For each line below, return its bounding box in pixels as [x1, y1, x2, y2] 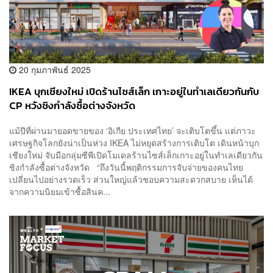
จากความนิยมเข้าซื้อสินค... [9, 185, 110, 198]
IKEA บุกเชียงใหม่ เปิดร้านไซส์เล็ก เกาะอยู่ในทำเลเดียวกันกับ [9, 83, 259, 99]
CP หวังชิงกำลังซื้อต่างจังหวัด [9, 97, 135, 113]
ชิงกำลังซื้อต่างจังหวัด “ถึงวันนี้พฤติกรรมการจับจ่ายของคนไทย [9, 161, 243, 174]
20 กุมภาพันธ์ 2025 [16, 63, 91, 76]
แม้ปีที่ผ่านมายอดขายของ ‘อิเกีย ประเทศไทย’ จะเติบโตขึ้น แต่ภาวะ [9, 124, 256, 137]
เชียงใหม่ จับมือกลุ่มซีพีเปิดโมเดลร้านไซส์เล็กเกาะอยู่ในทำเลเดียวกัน [9, 149, 263, 161]
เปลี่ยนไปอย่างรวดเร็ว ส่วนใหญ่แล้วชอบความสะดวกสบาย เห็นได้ [9, 173, 253, 186]
